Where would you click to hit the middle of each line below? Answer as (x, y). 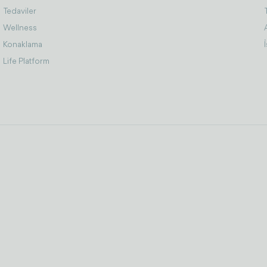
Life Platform (27, 62)
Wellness (20, 28)
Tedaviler (20, 12)
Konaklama (23, 45)
